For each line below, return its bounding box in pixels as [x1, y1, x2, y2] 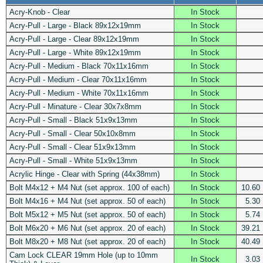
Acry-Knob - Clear [9, 7, 70, 16]
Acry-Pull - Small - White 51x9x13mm [9, 156, 137, 165]
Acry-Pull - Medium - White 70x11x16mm [9, 88, 149, 97]
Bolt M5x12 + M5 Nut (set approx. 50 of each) [9, 210, 166, 219]
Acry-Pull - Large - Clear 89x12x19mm [9, 34, 139, 43]
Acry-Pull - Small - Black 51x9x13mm [9, 115, 137, 124]
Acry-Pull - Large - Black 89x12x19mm [9, 21, 141, 30]
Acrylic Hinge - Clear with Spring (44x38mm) [9, 169, 160, 178]
